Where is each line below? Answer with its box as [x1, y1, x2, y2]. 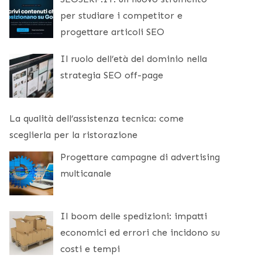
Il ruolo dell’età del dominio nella [60, 53, 207, 64]
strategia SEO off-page [60, 69, 163, 81]
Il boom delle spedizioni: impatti [60, 211, 207, 222]
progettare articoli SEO [60, 26, 164, 38]
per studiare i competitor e [60, 10, 182, 22]
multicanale [60, 167, 111, 179]
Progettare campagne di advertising [60, 151, 220, 163]
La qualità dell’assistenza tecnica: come [9, 112, 184, 124]
